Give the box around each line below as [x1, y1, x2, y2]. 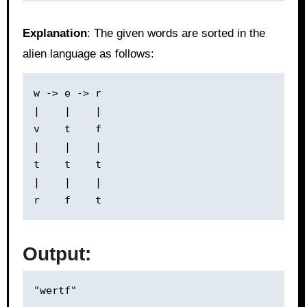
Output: [22, 243, 91, 265]
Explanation [22, 26, 87, 40]
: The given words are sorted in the [86, 26, 265, 40]
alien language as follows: [22, 47, 154, 60]
